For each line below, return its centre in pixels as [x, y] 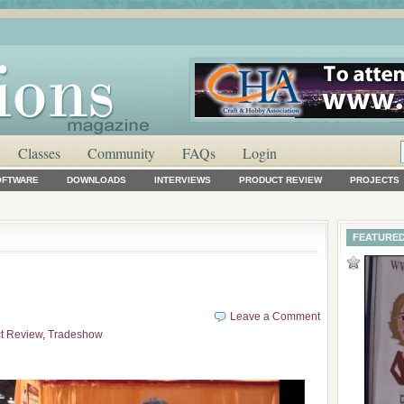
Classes [39, 153]
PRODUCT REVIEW [280, 180]
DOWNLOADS [96, 180]
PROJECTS [375, 180]
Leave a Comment [275, 317]
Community [121, 153]
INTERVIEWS [183, 180]
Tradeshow [75, 335]
